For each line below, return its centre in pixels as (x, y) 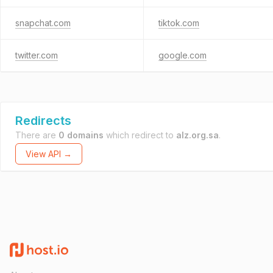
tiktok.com (179, 23)
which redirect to (140, 135)
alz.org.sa (197, 135)
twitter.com (37, 55)
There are (37, 135)
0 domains (81, 135)
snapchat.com (43, 23)
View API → (49, 154)
